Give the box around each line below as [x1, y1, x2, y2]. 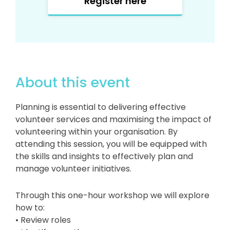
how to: [15, 202, 45, 214]
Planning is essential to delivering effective [15, 101, 186, 113]
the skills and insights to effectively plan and [15, 150, 193, 163]
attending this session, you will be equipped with [15, 138, 207, 150]
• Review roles [15, 214, 71, 226]
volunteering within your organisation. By [15, 126, 178, 138]
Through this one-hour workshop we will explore [15, 189, 209, 202]
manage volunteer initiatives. [15, 163, 131, 175]
